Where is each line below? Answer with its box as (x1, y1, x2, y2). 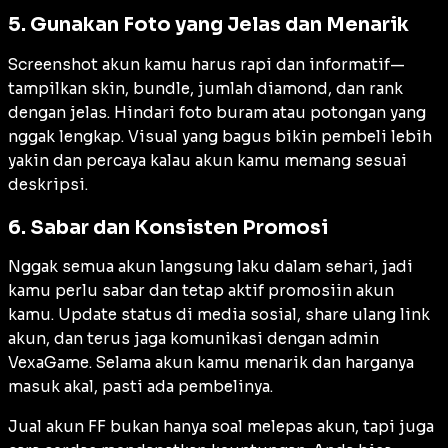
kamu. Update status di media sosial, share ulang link (8, 305, 430, 325)
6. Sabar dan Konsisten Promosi (8, 214, 328, 240)
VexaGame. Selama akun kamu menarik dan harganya (8, 353, 414, 373)
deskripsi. (8, 174, 88, 194)
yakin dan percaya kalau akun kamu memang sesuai (8, 150, 407, 170)
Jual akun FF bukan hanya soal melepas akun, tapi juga (8, 417, 434, 437)
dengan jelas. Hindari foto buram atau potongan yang (8, 102, 426, 122)
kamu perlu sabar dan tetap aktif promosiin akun (8, 281, 394, 301)
